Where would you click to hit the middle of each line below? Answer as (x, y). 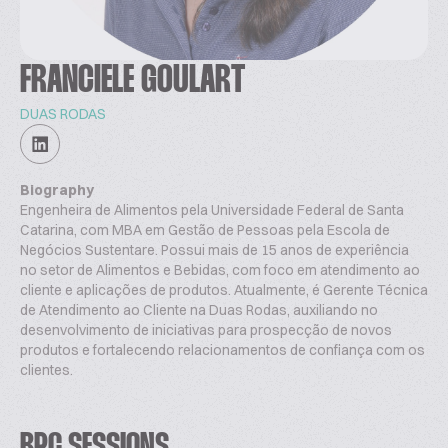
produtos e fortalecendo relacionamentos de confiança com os (222, 350)
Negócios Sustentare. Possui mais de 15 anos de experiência (214, 250)
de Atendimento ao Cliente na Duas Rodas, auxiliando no (199, 310)
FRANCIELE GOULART (132, 81)
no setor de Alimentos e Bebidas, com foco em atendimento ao (220, 270)
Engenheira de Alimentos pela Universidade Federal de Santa (212, 210)
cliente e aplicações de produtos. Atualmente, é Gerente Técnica (224, 290)
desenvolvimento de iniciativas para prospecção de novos (206, 330)
